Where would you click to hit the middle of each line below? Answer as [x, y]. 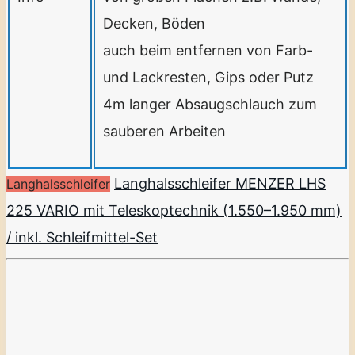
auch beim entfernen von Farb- [208, 50]
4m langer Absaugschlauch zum [210, 104]
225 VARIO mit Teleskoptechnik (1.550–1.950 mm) [174, 210]
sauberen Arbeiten [164, 131]
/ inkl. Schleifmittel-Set [82, 237]
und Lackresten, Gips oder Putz [208, 77]
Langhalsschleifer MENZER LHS [220, 183]
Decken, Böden [154, 23]
